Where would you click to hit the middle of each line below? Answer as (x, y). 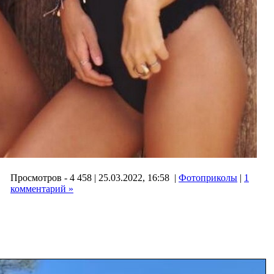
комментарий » (42, 188)
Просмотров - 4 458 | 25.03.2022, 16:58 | (94, 177)
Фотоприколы (208, 177)
